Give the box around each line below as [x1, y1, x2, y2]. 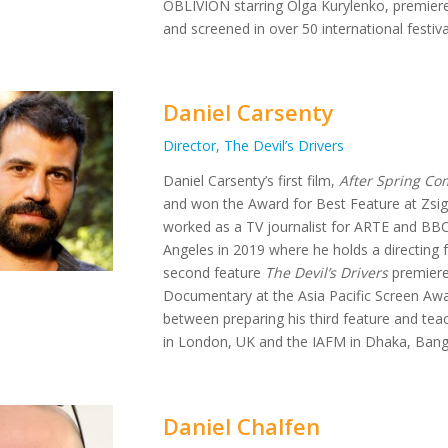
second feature [163, 263, 266, 283]
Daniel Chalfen [163, 411, 321, 442]
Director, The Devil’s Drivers [163, 136, 345, 156]
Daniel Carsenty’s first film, [163, 171, 340, 191]
